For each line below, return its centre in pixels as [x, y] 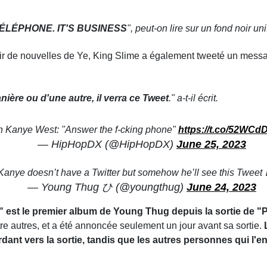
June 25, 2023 [211, 145]
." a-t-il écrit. [193, 98]
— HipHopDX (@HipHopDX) [107, 145]
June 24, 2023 [221, 187]
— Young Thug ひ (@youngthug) [107, 187]
